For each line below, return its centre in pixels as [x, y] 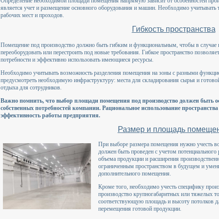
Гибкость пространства [174, 29]
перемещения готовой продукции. [140, 208]
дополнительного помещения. [135, 173]
